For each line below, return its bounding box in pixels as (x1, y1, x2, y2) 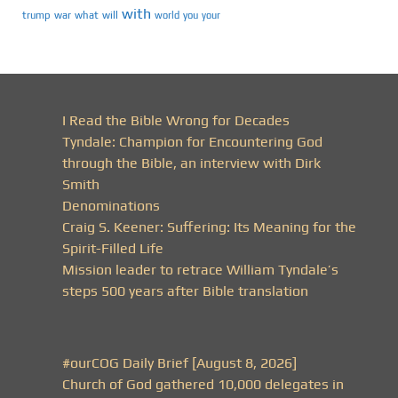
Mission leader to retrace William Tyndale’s (62, 261, 338, 279)
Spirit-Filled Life (62, 240, 163, 258)
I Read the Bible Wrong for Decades (62, 112, 290, 130)
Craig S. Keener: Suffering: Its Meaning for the (62, 219, 356, 236)
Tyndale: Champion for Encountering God (62, 133, 322, 151)
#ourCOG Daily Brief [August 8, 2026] (62, 354, 297, 372)
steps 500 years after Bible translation (62, 283, 308, 300)
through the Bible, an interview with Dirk (62, 155, 321, 172)
